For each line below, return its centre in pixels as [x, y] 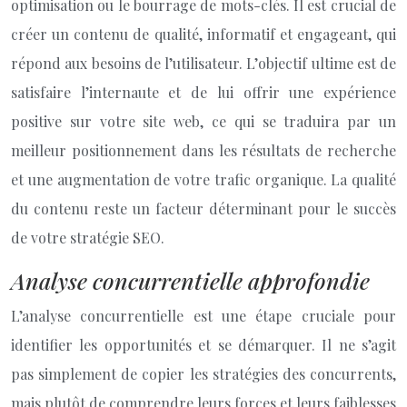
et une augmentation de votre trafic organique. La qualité [203, 179]
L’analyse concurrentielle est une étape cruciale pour [203, 316]
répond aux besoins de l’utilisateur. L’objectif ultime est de [203, 63]
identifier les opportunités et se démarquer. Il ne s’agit [203, 345]
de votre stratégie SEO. [88, 238]
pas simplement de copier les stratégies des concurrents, [203, 374]
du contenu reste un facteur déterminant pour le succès [203, 208]
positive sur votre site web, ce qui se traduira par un [203, 121]
